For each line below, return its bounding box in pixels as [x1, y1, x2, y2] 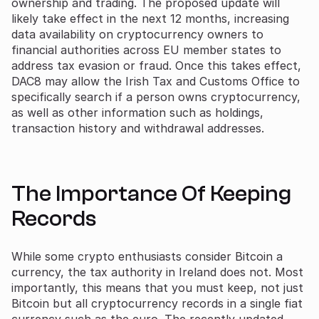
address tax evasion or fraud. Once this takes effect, [11, 58, 301, 73]
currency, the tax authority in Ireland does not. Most [11, 264, 303, 279]
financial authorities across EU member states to [11, 42, 281, 57]
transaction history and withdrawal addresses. [11, 120, 264, 135]
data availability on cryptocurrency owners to [11, 26, 263, 41]
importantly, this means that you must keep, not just [11, 280, 303, 295]
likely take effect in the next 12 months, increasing [11, 11, 289, 26]
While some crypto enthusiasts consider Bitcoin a [11, 249, 283, 263]
